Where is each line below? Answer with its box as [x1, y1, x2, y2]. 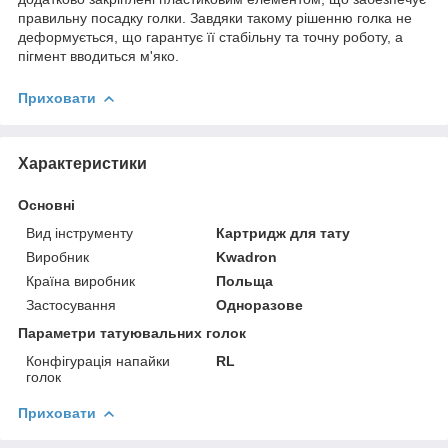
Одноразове [216, 296, 304, 313]
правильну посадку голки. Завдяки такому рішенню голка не [18, 9, 412, 26]
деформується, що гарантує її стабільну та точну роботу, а [18, 28, 403, 45]
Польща [216, 272, 274, 289]
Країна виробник [26, 272, 135, 289]
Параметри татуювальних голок [18, 324, 246, 341]
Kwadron [216, 248, 278, 265]
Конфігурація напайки [26, 352, 170, 369]
